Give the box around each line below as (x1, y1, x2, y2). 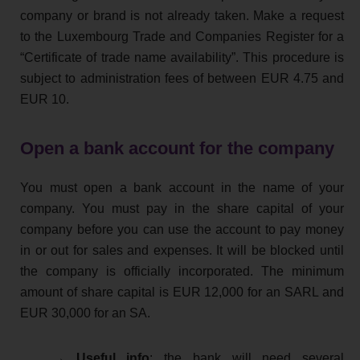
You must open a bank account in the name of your (20, 181, 344, 195)
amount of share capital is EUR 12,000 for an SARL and (20, 285, 344, 300)
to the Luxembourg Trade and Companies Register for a (20, 30, 344, 44)
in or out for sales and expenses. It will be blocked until (20, 243, 344, 258)
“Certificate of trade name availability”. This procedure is (20, 51, 344, 65)
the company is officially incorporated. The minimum (20, 264, 344, 279)
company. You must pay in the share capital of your (20, 202, 344, 216)
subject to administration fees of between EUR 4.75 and (20, 72, 344, 86)
